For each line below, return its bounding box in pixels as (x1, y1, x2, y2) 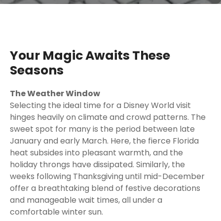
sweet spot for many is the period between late (10, 123, 195, 135)
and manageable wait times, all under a (10, 194, 162, 206)
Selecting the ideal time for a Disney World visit (10, 100, 191, 111)
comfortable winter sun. (10, 206, 103, 218)
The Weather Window (10, 88, 100, 99)
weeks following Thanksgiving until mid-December (10, 171, 205, 182)
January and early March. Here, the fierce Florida (10, 135, 199, 147)
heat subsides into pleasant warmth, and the (10, 147, 183, 158)
